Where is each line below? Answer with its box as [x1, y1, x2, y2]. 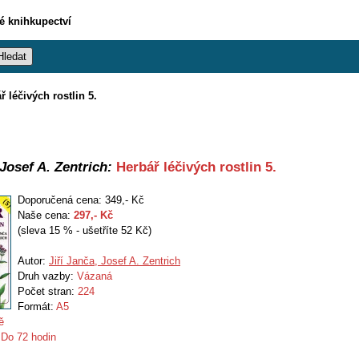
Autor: [18, 255, 49, 267]
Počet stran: [18, 285, 78, 297]
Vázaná [77, 270, 112, 282]
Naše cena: [18, 209, 74, 221]
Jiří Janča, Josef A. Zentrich [49, 255, 180, 267]
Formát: [18, 301, 56, 313]
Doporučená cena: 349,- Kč [18, 194, 144, 206]
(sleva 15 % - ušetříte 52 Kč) [18, 224, 151, 236]
